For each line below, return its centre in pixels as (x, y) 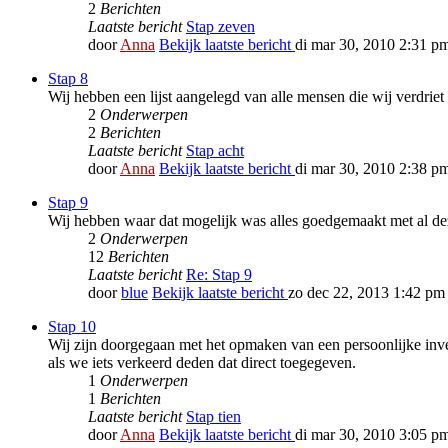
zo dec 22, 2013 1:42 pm (366, 293)
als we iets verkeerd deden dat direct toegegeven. (202, 363)
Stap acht (215, 151)
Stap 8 (68, 79)
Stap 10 (72, 327)
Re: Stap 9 (219, 275)
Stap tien (213, 417)
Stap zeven (220, 27)
